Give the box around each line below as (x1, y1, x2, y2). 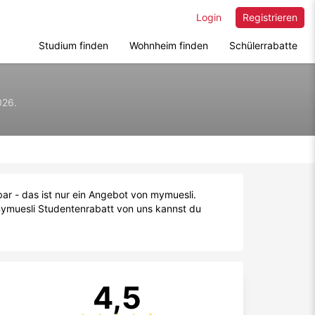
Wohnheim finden (129, 39, 208, 51)
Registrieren (243, 11, 297, 23)
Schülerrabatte (229, 39, 297, 51)
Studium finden (39, 39, 108, 51)
